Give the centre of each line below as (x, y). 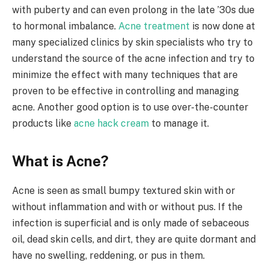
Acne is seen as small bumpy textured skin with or (124, 191)
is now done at (222, 26)
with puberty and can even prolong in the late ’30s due (133, 10)
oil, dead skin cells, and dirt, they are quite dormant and (134, 240)
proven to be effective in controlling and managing (125, 91)
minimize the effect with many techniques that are (125, 75)
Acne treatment (154, 26)
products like (42, 124)
